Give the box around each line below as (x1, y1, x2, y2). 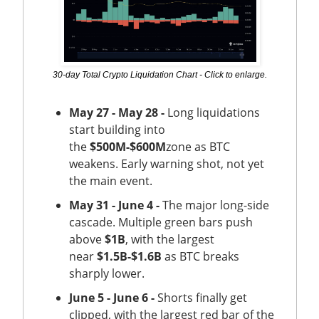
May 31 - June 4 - (69, 197, 159, 213)
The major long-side (159, 197, 269, 213)
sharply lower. (69, 265, 147, 281)
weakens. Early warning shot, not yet (69, 155, 264, 172)
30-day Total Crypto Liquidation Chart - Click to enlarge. (53, 69, 267, 80)
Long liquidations (164, 104, 260, 120)
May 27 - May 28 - (69, 104, 164, 120)
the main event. (69, 172, 155, 189)
